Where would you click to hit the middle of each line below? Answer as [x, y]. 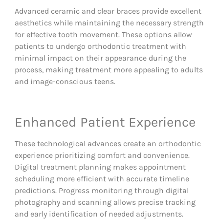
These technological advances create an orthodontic [108, 144]
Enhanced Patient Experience [105, 122]
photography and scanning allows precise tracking [105, 202]
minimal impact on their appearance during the [100, 58]
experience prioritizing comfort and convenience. [102, 155]
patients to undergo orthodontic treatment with [100, 46]
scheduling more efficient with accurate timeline [102, 179]
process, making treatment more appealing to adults [109, 70]
